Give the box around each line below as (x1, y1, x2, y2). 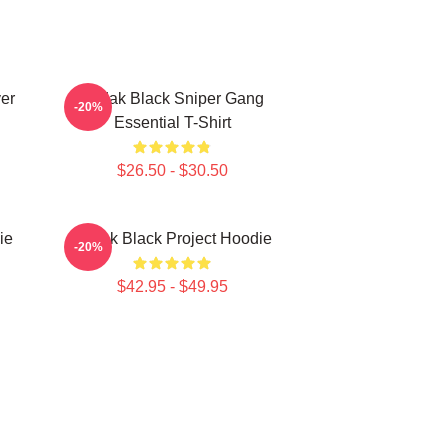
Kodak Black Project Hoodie (72, 230, 272, 247)
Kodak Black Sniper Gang (80, 90, 264, 107)
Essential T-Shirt (113, 114, 231, 131)
